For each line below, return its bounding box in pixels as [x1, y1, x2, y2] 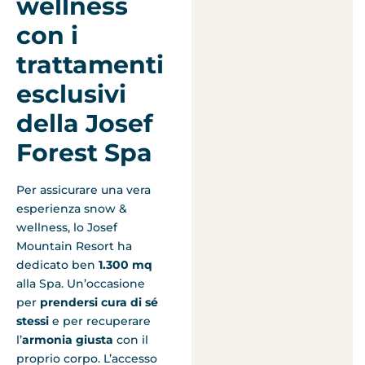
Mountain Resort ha [16, 239, 132, 254]
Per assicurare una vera [16, 182, 151, 198]
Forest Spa [16, 138, 152, 169]
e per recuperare [49, 314, 151, 329]
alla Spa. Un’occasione [16, 276, 145, 292]
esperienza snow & [16, 201, 127, 217]
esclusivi [16, 79, 126, 110]
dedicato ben [16, 257, 99, 273]
